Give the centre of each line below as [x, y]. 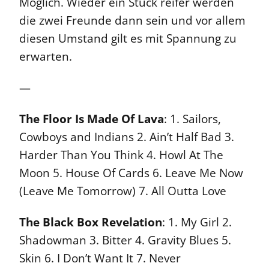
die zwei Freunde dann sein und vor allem [132, 21]
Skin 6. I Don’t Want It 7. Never [100, 258]
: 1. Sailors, [192, 119]
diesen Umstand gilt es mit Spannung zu [128, 39]
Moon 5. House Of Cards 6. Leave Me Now [131, 173]
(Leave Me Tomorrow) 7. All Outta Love [123, 191]
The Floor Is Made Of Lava [92, 119]
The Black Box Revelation [91, 222]
